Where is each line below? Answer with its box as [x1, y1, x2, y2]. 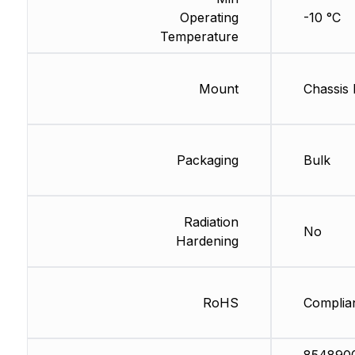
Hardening [175, 233, 239, 250]
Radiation [183, 214, 239, 231]
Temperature [159, 29, 239, 45]
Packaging [176, 152, 239, 169]
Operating [179, 10, 239, 26]
